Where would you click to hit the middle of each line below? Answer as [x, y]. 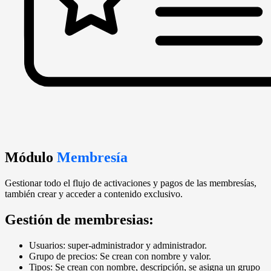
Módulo [31, 158]
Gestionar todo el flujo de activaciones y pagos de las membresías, [131, 183]
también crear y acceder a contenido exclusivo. [94, 194]
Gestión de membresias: [79, 219]
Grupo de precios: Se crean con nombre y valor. [120, 256]
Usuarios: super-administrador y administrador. [118, 245]
